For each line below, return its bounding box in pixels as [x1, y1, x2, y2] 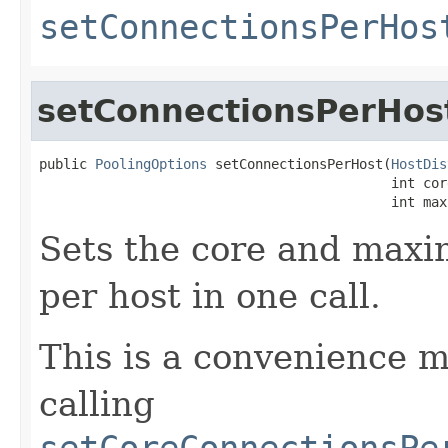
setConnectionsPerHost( [207, 155, 391, 172]
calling [39, 383, 155, 424]
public [39, 155, 95, 172]
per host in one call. [39, 275, 381, 316]
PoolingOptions [95, 155, 207, 172]
